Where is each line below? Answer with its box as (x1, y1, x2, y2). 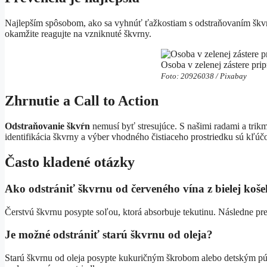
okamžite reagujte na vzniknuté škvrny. (5, 29, 151, 39)
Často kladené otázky (5, 154, 135, 170)
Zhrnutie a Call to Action (5, 93, 159, 109)
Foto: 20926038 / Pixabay (161, 72, 247, 81)
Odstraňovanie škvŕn (5, 120, 90, 131)
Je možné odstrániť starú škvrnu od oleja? (5, 228, 213, 241)
